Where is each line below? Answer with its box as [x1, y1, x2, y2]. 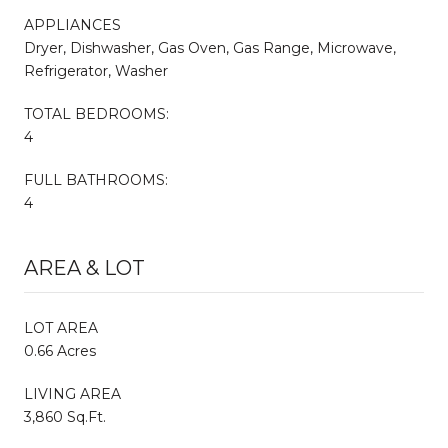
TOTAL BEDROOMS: [24, 104, 169, 123]
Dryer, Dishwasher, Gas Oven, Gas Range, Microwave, [24, 38, 396, 57]
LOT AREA [24, 318, 98, 337]
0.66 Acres [24, 341, 96, 360]
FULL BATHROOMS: [24, 170, 168, 189]
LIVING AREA [24, 384, 121, 403]
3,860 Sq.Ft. [24, 407, 106, 426]
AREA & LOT [24, 255, 145, 280]
